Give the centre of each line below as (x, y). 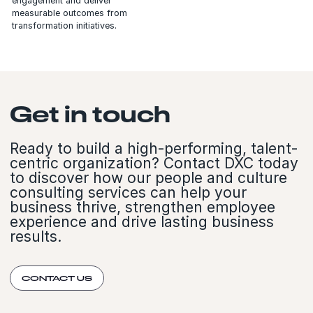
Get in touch (90, 113)
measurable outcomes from (69, 13)
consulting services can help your (128, 192)
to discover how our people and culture (148, 177)
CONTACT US (57, 278)
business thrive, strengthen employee (143, 207)
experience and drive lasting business (142, 221)
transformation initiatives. (64, 25)
